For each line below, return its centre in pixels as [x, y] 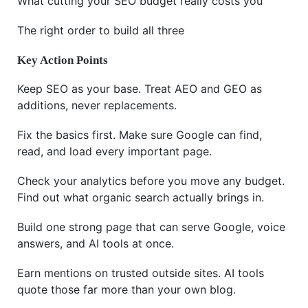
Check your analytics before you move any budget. [151, 181]
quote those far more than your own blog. [126, 290]
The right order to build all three [101, 31]
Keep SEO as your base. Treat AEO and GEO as [140, 89]
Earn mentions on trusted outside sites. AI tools [141, 273]
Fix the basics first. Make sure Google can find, [140, 135]
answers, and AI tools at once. [96, 244]
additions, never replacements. [97, 106]
